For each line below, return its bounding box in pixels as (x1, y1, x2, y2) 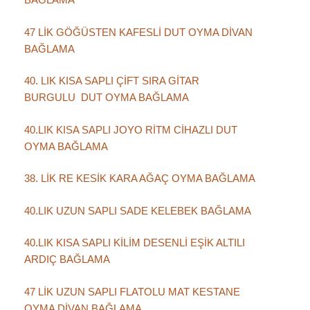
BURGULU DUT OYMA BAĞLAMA (24, 91, 189, 104)
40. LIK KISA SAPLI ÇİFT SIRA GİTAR (24, 75, 199, 87)
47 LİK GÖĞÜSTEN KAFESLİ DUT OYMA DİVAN (24, 26, 253, 38)
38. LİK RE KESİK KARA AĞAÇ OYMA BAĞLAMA (24, 172, 255, 185)
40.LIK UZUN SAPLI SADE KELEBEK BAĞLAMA (24, 204, 251, 217)
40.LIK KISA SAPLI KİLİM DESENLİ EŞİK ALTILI (24, 237, 245, 249)
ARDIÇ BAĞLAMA (24, 253, 110, 266)
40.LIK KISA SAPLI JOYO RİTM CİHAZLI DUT (24, 123, 237, 136)
